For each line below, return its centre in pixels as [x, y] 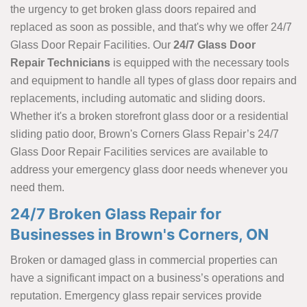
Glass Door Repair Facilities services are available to [139, 151]
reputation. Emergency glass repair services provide [136, 295]
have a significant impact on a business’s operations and [147, 278]
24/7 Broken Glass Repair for [116, 213]
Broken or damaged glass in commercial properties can [144, 260]
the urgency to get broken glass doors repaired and [133, 9]
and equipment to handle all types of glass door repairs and [153, 80]
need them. [37, 187]
